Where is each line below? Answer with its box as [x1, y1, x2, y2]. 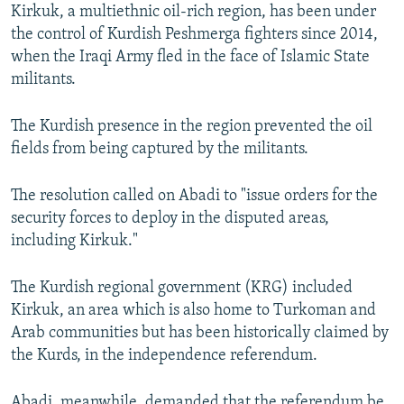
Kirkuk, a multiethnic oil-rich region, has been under [11, 4, 376, 22]
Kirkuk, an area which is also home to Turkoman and [11, 302, 376, 320]
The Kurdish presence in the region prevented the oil [11, 118, 372, 136]
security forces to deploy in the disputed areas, [11, 210, 329, 228]
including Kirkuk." [11, 233, 138, 251]
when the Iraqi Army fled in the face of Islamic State [11, 49, 370, 67]
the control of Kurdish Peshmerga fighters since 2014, [11, 26, 378, 44]
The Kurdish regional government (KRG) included [11, 280, 353, 298]
